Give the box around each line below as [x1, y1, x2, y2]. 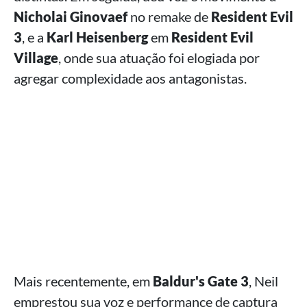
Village [14, 49, 58, 66]
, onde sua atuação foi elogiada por [58, 49, 260, 66]
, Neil [249, 272, 278, 289]
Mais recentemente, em [14, 272, 153, 289]
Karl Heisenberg [47, 28, 148, 45]
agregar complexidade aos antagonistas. [14, 69, 247, 86]
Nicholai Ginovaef [14, 8, 127, 25]
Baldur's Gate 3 [153, 272, 249, 289]
